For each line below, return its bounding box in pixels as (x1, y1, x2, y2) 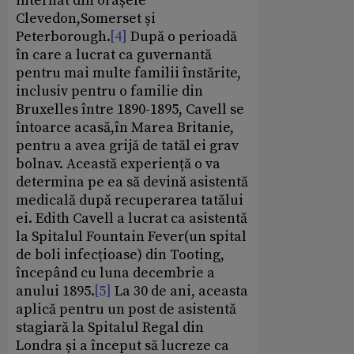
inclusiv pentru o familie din (16, 82, 203, 101)
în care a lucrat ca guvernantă (16, 46, 212, 65)
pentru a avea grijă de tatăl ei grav (16, 137, 239, 156)
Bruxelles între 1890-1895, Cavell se (16, 100, 244, 119)
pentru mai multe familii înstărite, (16, 64, 241, 83)
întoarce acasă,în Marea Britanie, (16, 119, 234, 137)
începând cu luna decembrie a (16, 264, 215, 283)
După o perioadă (127, 28, 237, 47)
